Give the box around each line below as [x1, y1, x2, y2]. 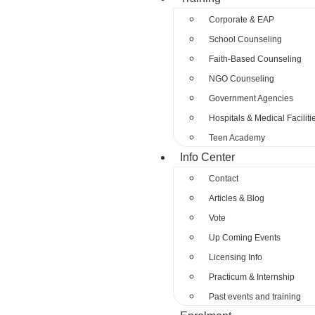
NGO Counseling [209, 74, 275, 84]
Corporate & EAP [209, 15, 275, 25]
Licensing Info [209, 252, 263, 262]
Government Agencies [209, 94, 294, 103]
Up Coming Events [209, 233, 281, 243]
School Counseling [209, 34, 283, 44]
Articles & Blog [209, 193, 265, 203]
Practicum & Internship [209, 272, 295, 282]
